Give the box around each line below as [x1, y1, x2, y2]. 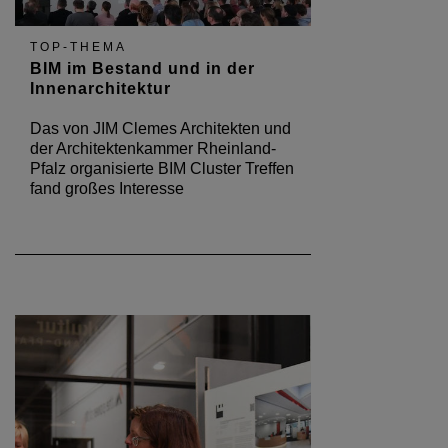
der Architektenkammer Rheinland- [30, 139, 276, 157]
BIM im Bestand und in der [30, 59, 255, 77]
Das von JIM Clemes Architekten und [30, 119, 291, 137]
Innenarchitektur [30, 79, 171, 97]
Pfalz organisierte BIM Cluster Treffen [30, 159, 294, 177]
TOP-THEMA [30, 39, 127, 54]
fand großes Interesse [30, 179, 184, 197]
